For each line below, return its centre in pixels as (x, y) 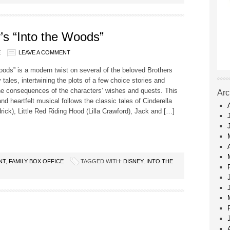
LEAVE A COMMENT (44, 52)
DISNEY (133, 161)
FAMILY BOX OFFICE (36, 161)
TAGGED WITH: (102, 161)
